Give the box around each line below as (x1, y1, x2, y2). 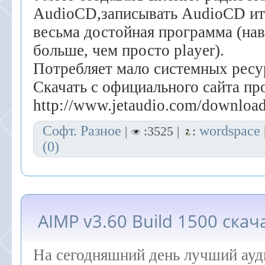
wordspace (199, 123, 260, 138)
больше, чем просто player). (33, 41, 224, 59)
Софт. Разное (43, 123, 121, 138)
